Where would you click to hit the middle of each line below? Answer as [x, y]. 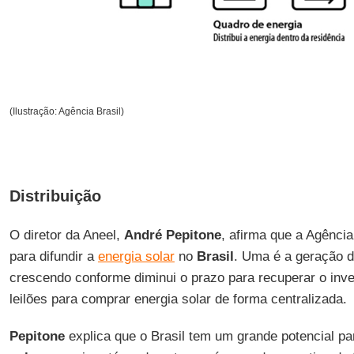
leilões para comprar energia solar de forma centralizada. [178, 299]
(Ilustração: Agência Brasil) [66, 112]
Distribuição [55, 196]
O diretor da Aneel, [66, 235]
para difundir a [53, 257]
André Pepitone [172, 235]
